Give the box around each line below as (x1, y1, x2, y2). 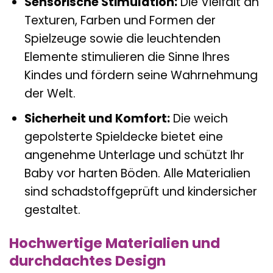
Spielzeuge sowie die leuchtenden (24, 30, 221, 47)
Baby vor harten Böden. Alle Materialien (24, 165, 250, 182)
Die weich (169, 110, 228, 127)
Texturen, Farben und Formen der (24, 12, 216, 29)
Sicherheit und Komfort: (24, 110, 170, 127)
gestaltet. (24, 202, 80, 219)
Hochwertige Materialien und (9, 233, 220, 253)
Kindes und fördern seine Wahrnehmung (24, 66, 258, 83)
